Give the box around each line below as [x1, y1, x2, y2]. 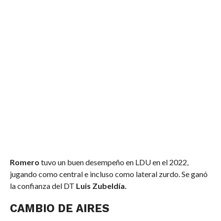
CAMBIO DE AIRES [9, 201, 110, 215]
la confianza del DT [9, 181, 76, 190]
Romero [9, 157, 39, 167]
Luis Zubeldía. [75, 181, 128, 190]
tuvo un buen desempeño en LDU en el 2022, [39, 157, 188, 167]
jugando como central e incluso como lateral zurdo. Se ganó [9, 169, 208, 179]
